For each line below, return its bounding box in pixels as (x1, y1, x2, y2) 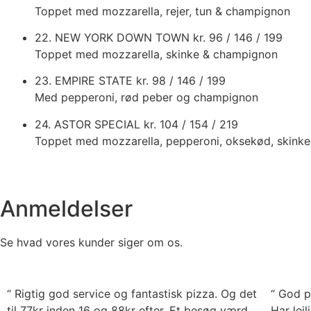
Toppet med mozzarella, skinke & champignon (35, 47, 278, 61)
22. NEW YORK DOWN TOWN (35, 30, 193, 44)
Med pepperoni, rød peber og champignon (35, 90, 258, 105)
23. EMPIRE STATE (35, 74, 136, 88)
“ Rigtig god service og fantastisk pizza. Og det (7, 287, 257, 301)
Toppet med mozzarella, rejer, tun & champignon (35, 3, 290, 18)
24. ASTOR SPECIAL (35, 117, 144, 131)
